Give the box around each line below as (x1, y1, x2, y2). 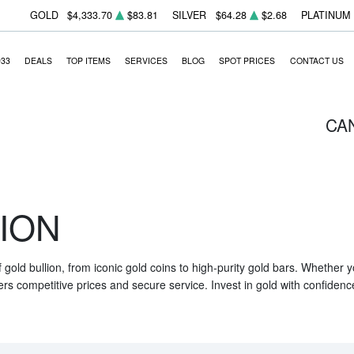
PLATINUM (301, 8, 351, 23)
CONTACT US (289, 54, 344, 66)
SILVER (172, 8, 207, 23)
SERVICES (125, 54, 168, 66)
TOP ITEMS (66, 54, 111, 66)
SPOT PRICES (219, 54, 276, 66)
